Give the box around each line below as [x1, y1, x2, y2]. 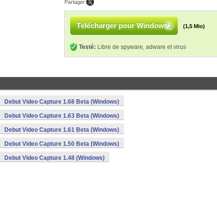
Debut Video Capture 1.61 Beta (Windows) [4, 126, 119, 133]
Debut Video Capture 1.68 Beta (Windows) [4, 98, 119, 105]
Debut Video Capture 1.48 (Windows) [4, 155, 105, 161]
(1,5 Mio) [183, 23, 205, 29]
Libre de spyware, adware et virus [96, 44, 186, 50]
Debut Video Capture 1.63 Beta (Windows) [4, 112, 119, 119]
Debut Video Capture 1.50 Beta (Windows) [4, 140, 119, 147]
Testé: [79, 44, 96, 50]
